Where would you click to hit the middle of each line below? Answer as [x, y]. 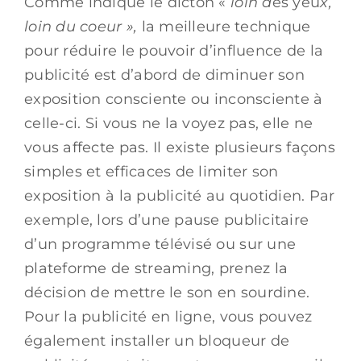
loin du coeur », [83, 26]
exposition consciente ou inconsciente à [174, 99]
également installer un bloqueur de [157, 340]
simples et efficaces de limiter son [151, 171]
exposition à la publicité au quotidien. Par [180, 195]
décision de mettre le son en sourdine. [167, 292]
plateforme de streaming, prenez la [156, 268]
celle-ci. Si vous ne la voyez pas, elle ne [169, 123]
